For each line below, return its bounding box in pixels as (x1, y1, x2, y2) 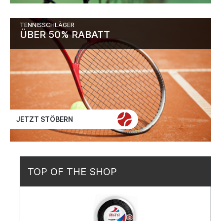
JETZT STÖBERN (16, 115, 73, 123)
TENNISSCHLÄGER (20, 21, 74, 29)
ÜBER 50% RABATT (20, 29, 110, 40)
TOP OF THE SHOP (28, 166, 117, 178)
